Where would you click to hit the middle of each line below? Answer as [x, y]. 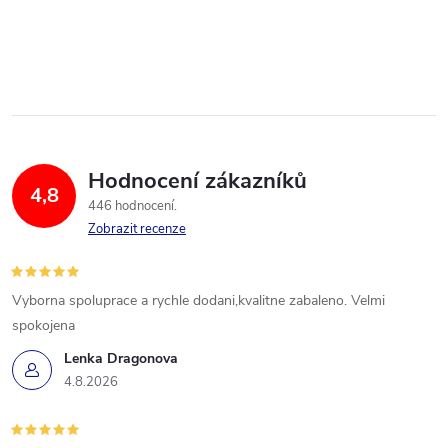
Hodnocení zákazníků [197, 180]
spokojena [43, 325]
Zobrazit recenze [137, 228]
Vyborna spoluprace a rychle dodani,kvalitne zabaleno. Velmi [198, 300]
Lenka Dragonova [121, 358]
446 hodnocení [132, 205]
